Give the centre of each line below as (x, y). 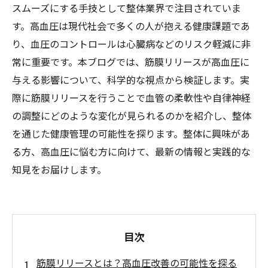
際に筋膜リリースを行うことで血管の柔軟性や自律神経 (131, 98)
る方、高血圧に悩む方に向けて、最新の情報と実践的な (131, 151)
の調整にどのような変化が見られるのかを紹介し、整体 (132, 115)
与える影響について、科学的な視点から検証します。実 (131, 80)
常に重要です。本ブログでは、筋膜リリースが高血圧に (131, 62)
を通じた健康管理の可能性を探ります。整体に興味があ (131, 133)
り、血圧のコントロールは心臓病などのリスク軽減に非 (131, 44)
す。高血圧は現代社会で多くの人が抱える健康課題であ (131, 26)
